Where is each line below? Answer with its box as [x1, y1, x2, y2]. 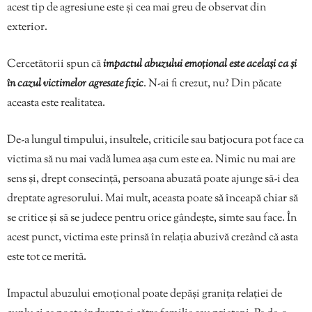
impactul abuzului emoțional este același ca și [103, 56, 297, 73]
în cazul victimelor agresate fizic [7, 76, 143, 93]
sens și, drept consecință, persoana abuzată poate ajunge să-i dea [7, 171, 299, 188]
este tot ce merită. [7, 249, 86, 266]
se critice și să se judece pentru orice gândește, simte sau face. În [7, 210, 297, 227]
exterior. [7, 19, 47, 36]
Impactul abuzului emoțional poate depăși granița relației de [7, 286, 282, 303]
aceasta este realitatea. [7, 95, 105, 112]
